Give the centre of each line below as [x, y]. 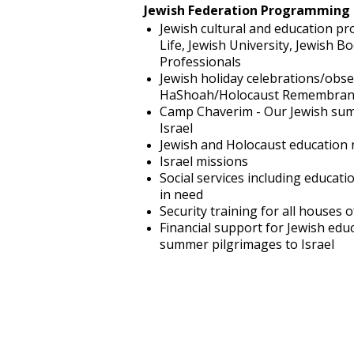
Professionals [200, 62]
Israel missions [204, 161]
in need [181, 194]
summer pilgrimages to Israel [247, 244]
